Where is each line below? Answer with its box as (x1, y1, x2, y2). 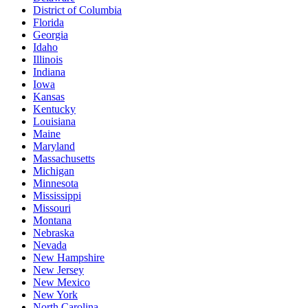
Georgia (33, 28, 68, 41)
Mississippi (33, 189, 81, 201)
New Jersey (33, 263, 84, 276)
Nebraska (33, 226, 74, 239)
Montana (33, 214, 71, 226)
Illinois (33, 53, 63, 65)
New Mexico (33, 276, 90, 288)
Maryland (33, 140, 75, 152)
